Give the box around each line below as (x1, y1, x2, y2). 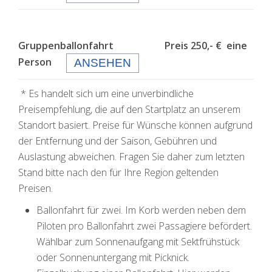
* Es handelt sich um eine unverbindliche (18, 87, 194, 100)
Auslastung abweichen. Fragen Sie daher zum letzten (18, 150, 245, 163)
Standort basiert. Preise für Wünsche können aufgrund (18, 118, 253, 132)
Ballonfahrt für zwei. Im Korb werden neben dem (36, 203, 246, 217)
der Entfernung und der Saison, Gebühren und (18, 134, 217, 148)
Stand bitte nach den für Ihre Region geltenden (18, 166, 219, 179)
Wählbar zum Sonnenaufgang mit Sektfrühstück (36, 235, 239, 248)
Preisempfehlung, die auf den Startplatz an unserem (18, 103, 240, 116)
